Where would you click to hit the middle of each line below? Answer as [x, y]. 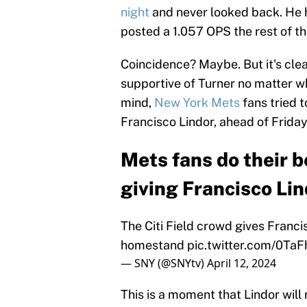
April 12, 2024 [242, 263]
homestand [154, 245]
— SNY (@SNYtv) [164, 263]
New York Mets [197, 103]
